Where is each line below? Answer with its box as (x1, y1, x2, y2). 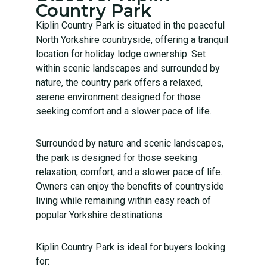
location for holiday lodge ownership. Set (36, 48, 206, 60)
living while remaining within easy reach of (36, 194, 211, 206)
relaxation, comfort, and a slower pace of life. (36, 166, 222, 178)
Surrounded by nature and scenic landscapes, (36, 137, 223, 149)
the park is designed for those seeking (36, 151, 197, 163)
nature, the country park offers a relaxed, (36, 76, 203, 88)
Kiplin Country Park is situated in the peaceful (36, 19, 225, 31)
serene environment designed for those (36, 91, 201, 103)
